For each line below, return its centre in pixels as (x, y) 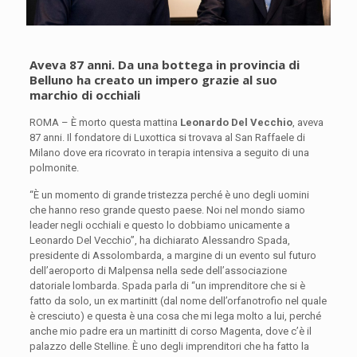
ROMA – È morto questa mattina (104, 122)
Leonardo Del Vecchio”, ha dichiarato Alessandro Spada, (159, 240)
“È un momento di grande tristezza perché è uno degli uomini (169, 194)
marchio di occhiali (84, 94)
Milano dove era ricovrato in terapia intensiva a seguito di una (169, 152)
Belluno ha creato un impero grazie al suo (153, 79)
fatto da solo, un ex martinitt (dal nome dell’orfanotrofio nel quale (178, 300)
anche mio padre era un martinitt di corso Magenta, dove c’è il (170, 331)
